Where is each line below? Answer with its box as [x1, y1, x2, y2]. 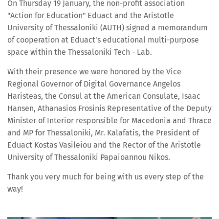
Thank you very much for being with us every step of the [7, 172, 204, 182]
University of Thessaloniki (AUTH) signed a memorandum [7, 23, 208, 33]
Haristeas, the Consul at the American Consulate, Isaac [7, 91, 200, 101]
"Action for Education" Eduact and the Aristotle [7, 11, 174, 21]
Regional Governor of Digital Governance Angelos [7, 79, 180, 89]
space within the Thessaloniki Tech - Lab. [7, 47, 152, 57]
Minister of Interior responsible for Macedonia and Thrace [7, 116, 212, 126]
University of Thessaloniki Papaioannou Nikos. [7, 153, 170, 162]
